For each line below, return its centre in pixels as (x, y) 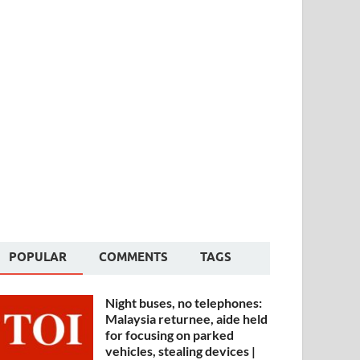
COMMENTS (134, 258)
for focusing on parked (170, 335)
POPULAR (38, 258)
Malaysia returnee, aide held (187, 319)
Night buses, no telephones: (184, 303)
